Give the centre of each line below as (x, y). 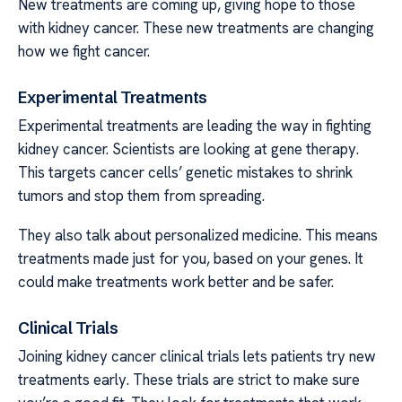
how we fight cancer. (84, 51)
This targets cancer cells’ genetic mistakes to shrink (185, 172)
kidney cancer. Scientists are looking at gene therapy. (188, 149)
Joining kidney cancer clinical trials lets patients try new (197, 356)
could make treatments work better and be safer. (176, 281)
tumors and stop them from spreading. (141, 195)
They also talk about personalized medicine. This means (198, 235)
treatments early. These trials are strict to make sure (189, 379)
